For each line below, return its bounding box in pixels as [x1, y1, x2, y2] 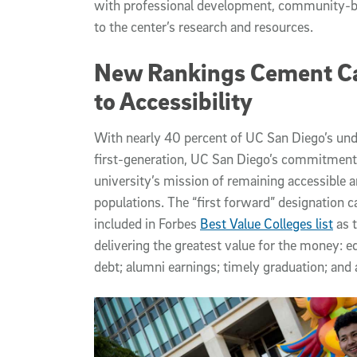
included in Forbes [94, 215, 200, 233]
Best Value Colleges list [200, 215, 333, 233]
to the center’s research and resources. [94, 18, 313, 36]
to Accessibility [94, 85, 253, 116]
